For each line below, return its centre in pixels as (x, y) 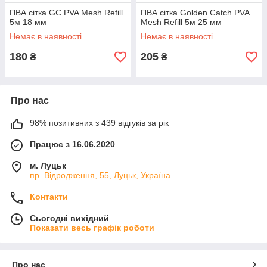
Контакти (49, 197)
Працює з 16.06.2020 (72, 144)
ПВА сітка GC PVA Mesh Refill (66, 13)
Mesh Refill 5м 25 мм (181, 22)
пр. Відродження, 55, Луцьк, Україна (100, 175)
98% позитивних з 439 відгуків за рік (99, 123)
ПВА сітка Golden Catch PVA (195, 13)
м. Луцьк (48, 166)
